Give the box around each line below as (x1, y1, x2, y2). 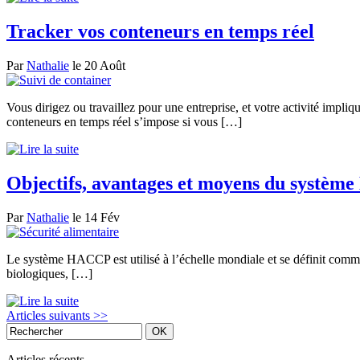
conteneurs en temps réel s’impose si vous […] (6, 115, 242, 129)
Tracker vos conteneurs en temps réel (6, 21, 314, 43)
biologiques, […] (6, 267, 92, 280)
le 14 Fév (69, 211, 120, 224)
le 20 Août (69, 59, 125, 73)
